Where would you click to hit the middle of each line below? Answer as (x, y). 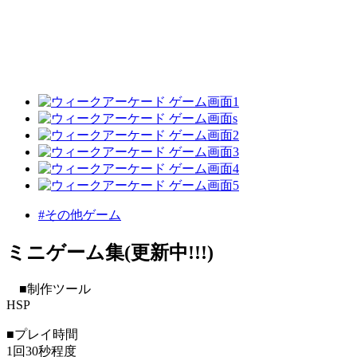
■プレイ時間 (42, 335)
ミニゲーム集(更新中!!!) (110, 253)
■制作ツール (49, 289)
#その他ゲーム (80, 215)
